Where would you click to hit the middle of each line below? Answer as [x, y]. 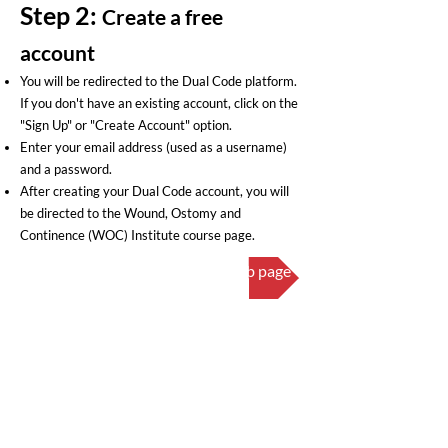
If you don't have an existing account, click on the [159, 103]
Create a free [162, 16]
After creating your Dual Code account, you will [154, 191]
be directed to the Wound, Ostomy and [130, 213]
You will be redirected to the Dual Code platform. [158, 81]
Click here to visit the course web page [160, 270]
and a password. [66, 169]
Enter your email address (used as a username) [153, 147]
